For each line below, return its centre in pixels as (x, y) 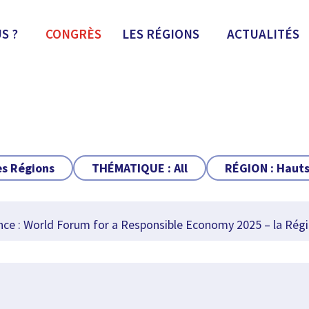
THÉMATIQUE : (132, 168)
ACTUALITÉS (263, 34)
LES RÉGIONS (161, 34)
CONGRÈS (73, 34)
